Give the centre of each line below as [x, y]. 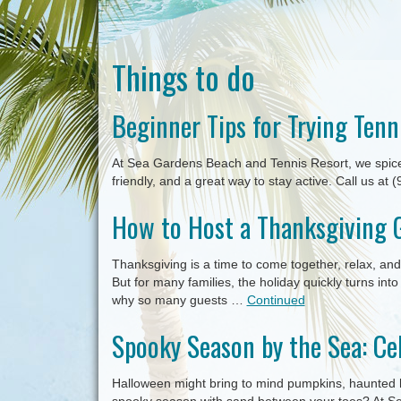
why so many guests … [179, 300]
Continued [276, 300]
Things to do [183, 77]
